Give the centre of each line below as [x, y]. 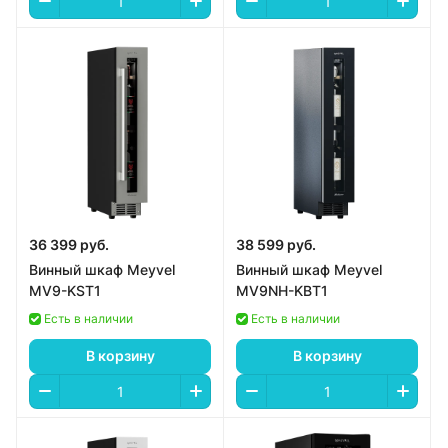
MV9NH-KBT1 [282, 290]
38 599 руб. [276, 244]
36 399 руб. [69, 244]
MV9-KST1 [65, 290]
